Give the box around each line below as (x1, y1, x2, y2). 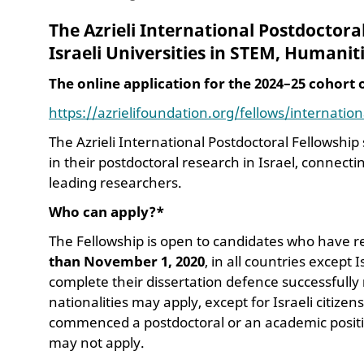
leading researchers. (49, 172, 185, 192)
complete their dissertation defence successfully (49, 271, 362, 291)
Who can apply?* (49, 201, 164, 221)
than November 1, (49, 251, 172, 271)
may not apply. (49, 332, 145, 352)
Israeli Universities (49, 41, 206, 64)
